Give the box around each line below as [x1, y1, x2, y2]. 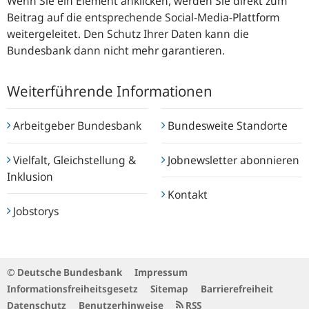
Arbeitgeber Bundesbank [10, 118, 141, 134]
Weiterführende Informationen [7, 81, 212, 101]
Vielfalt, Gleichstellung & [10, 152, 136, 168]
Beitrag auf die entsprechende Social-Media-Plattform [7, 9, 279, 25]
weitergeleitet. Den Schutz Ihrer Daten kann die [7, 26, 249, 41]
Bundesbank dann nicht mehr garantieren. [7, 42, 225, 58]
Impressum [134, 266, 188, 279]
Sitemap [150, 282, 188, 296]
